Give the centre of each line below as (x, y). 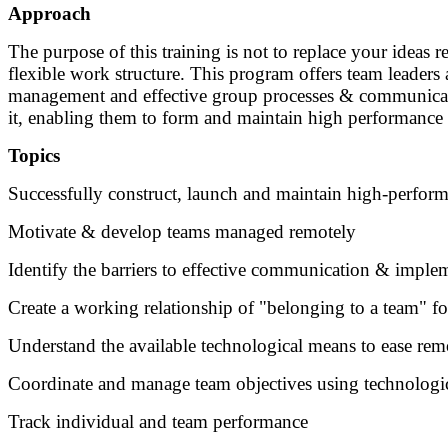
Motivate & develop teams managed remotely (182, 231)
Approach (49, 13)
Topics (34, 155)
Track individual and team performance (158, 421)
